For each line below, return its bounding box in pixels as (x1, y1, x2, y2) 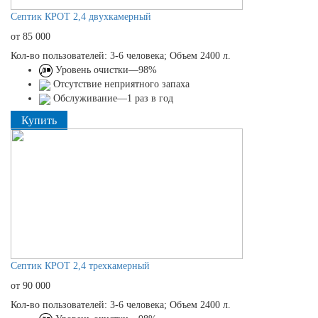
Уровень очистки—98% (53, 64, 157, 75)
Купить (21, 114, 57, 127)
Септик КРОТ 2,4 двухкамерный (11, 11, 151, 22)
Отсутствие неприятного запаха (50, 79, 190, 90)
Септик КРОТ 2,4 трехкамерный (11, 261, 150, 272)
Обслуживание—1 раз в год (50, 93, 173, 104)
